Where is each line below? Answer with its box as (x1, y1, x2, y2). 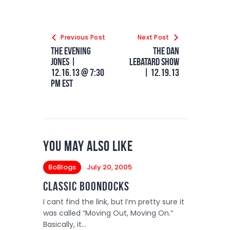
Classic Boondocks (43, 180, 129, 194)
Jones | (51, 56, 76, 68)
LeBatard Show (129, 56, 179, 68)
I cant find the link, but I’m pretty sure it (43, 197, 184, 207)
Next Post (137, 33, 169, 42)
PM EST (51, 78, 73, 89)
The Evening (51, 45, 91, 57)
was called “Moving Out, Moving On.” (43, 208, 173, 219)
